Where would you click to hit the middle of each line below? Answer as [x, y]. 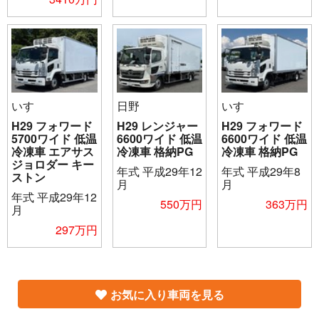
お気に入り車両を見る [167, 294]
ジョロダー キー [53, 164]
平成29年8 [274, 172]
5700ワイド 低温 [54, 139]
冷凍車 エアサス [53, 152]
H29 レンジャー [157, 126]
